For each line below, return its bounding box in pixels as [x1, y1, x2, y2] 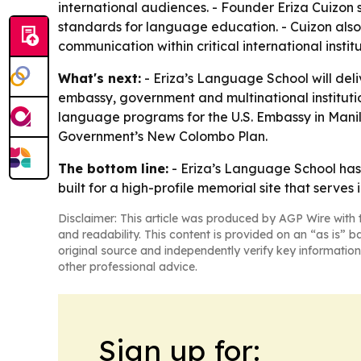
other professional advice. [58, 259, 197, 275]
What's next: [58, 70, 141, 87]
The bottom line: [58, 160, 168, 177]
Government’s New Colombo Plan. [58, 128, 268, 145]
